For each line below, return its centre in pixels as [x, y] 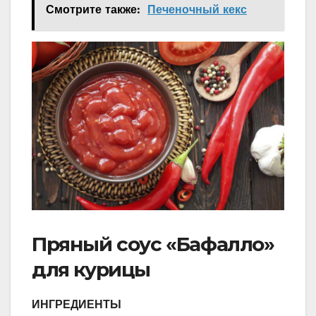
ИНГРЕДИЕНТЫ [77, 304]
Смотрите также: [93, 10]
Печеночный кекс [197, 10]
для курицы [91, 269]
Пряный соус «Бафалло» [153, 244]
